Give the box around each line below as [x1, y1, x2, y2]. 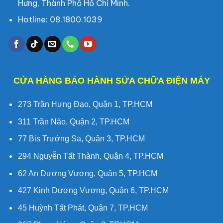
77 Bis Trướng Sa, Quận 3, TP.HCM [17, 134, 145, 143]
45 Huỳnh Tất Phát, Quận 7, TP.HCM [17, 203, 148, 212]
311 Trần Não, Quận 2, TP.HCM [17, 117, 129, 126]
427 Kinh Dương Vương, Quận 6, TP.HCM [17, 186, 169, 195]
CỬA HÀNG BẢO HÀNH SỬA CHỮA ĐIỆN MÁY [13, 76, 210, 86]
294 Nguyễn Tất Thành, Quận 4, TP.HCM [17, 152, 163, 161]
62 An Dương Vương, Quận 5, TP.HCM [17, 169, 157, 178]
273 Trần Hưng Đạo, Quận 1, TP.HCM [17, 100, 152, 109]
